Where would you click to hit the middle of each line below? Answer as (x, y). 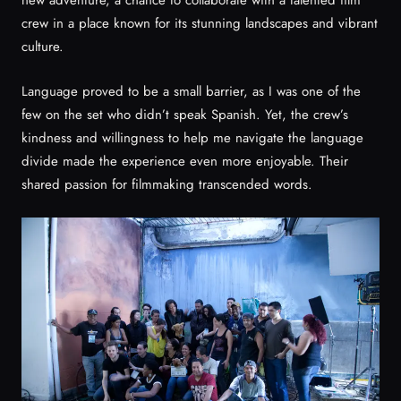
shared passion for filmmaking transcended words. (167, 184)
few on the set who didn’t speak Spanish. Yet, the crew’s (185, 115)
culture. (43, 47)
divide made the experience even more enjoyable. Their (185, 161)
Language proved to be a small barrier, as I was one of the (191, 91)
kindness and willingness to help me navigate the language (192, 138)
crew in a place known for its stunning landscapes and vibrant (200, 23)
